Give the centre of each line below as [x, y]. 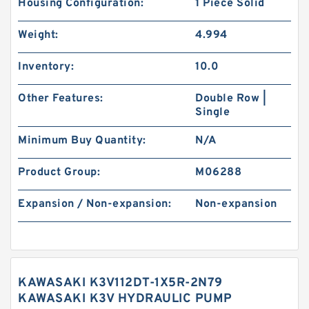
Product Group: [59, 172]
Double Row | [231, 99]
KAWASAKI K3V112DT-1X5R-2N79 [120, 283]
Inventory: [46, 67]
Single [213, 112]
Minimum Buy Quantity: [82, 141]
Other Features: [61, 99]
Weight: [38, 35]
